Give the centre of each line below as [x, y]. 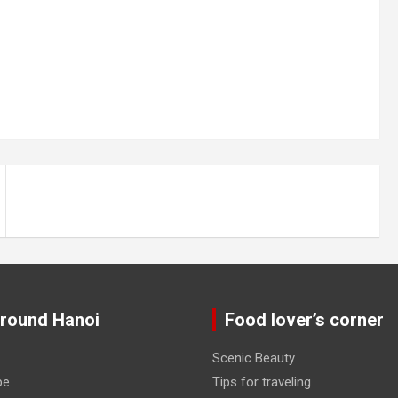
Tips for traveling [262, 382]
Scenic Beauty [254, 358]
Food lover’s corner [304, 320]
